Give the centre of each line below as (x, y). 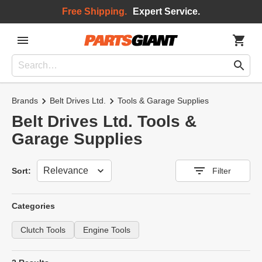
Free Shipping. (94, 11)
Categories (33, 206)
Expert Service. (166, 11)
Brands (25, 101)
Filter (221, 170)
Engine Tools (107, 230)
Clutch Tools (43, 230)
